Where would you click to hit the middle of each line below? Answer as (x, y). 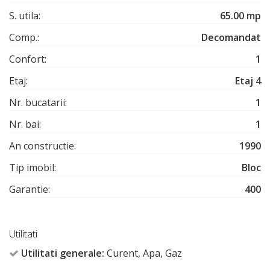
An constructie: (42, 146)
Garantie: (30, 189)
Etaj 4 (248, 80)
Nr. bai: (25, 124)
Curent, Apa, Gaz (143, 253)
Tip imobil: (33, 167)
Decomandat (231, 37)
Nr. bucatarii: (38, 102)
